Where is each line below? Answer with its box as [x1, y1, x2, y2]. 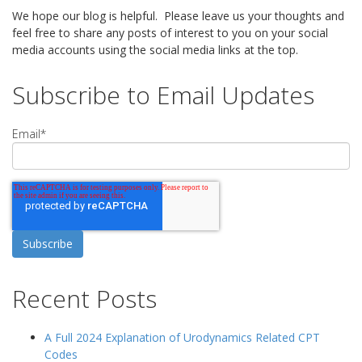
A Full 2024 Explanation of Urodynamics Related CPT [44, 330, 320, 345]
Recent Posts [12, 282, 157, 315]
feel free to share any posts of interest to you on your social [12, 25, 328, 40]
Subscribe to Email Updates [12, 78, 314, 112]
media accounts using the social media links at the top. [12, 42, 298, 57]
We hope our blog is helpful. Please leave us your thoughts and [12, 8, 344, 23]
